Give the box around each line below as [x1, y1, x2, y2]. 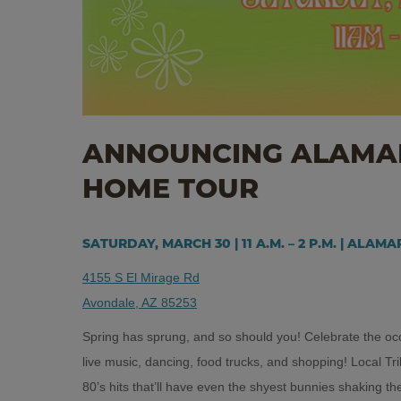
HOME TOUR [82, 176, 259, 205]
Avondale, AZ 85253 [82, 294, 197, 310]
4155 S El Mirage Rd [82, 269, 200, 285]
